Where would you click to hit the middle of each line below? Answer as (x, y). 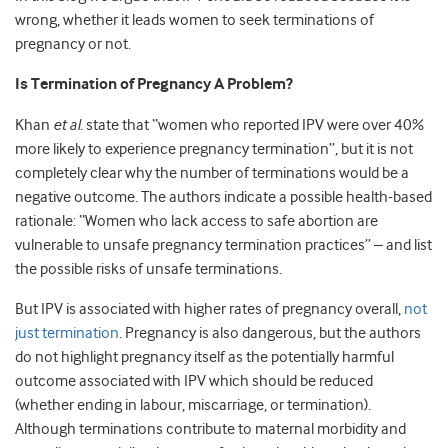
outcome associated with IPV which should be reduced (194, 381)
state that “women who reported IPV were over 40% (253, 125)
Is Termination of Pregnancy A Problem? (154, 85)
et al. (68, 125)
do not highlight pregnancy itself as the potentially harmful (204, 357)
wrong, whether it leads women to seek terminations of (194, 20)
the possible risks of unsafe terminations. (148, 269)
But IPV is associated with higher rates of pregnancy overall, (209, 309)
